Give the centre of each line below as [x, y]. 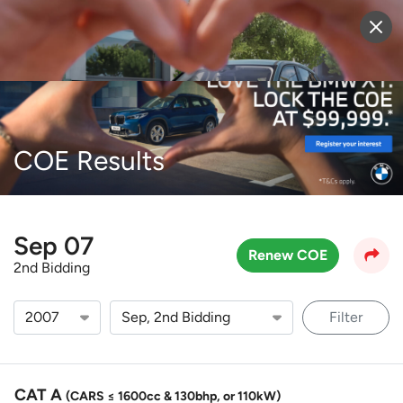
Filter [346, 317]
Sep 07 [54, 246]
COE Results [89, 161]
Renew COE [288, 255]
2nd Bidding [52, 268]
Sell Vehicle [223, 30]
